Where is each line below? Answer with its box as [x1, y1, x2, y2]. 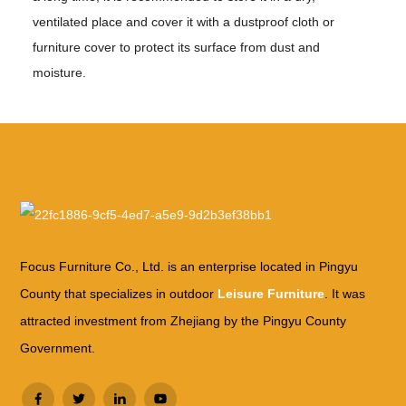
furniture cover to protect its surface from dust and [33, 40, 321, 55]
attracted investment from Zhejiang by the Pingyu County [20, 314, 347, 329]
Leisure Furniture [217, 286, 325, 302]
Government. [20, 341, 96, 356]
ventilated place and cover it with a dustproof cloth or [33, 14, 335, 30]
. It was [324, 286, 366, 302]
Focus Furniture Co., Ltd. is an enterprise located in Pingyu [20, 259, 359, 275]
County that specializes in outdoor [20, 286, 218, 302]
